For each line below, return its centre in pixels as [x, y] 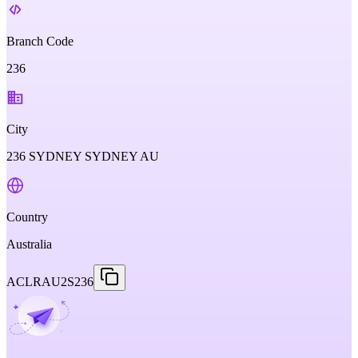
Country [27, 217]
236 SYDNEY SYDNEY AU [83, 156]
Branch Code [40, 41]
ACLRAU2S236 [50, 282]
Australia [29, 244]
